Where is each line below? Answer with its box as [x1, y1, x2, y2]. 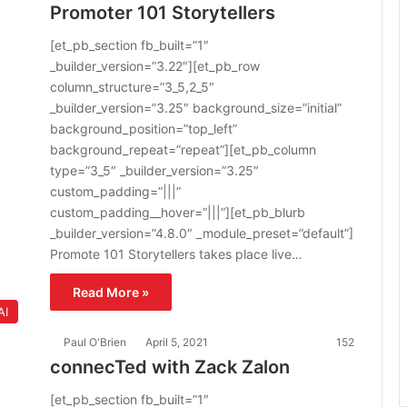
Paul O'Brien [64, 335, 126, 349]
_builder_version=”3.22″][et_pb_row [50, 58, 260, 74]
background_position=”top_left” [50, 121, 237, 136]
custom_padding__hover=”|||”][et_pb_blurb [50, 204, 305, 220]
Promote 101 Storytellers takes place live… [50, 246, 303, 262]
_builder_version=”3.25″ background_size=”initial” [50, 100, 342, 115]
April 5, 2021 [145, 335, 208, 349]
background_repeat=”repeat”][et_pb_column [50, 142, 316, 157]
